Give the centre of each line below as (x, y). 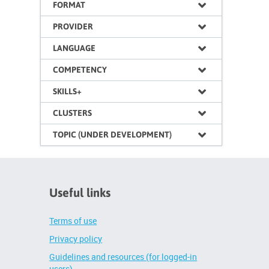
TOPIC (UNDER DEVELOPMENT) (113, 134)
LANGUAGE (74, 48)
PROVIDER (73, 26)
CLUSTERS (73, 113)
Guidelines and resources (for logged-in (123, 257)
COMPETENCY (80, 70)
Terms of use (73, 221)
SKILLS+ (68, 91)
